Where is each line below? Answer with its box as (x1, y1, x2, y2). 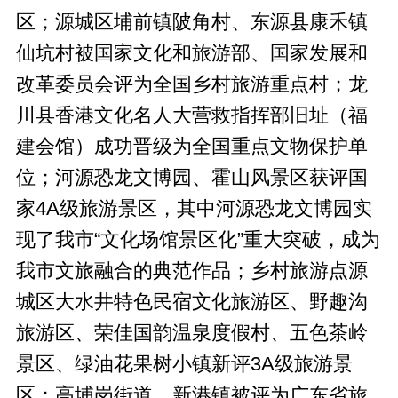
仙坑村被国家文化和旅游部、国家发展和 (15, 42, 368, 64)
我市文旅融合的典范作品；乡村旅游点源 (15, 259, 368, 282)
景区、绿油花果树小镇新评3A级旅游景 (15, 353, 353, 375)
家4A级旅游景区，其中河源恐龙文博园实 (15, 197, 372, 219)
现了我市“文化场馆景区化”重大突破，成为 (15, 228, 380, 251)
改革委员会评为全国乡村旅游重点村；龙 (15, 73, 368, 95)
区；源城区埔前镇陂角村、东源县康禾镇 (15, 11, 368, 33)
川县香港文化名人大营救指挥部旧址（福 (15, 104, 368, 126)
